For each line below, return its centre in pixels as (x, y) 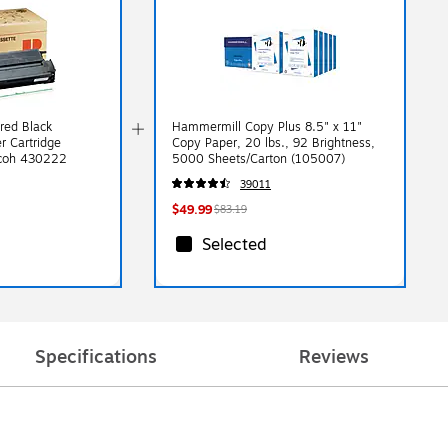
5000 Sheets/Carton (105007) (259, 158)
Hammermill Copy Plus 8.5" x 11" (267, 126)
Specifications (96, 356)
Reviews (334, 356)
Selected (235, 244)
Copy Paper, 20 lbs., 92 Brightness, (274, 142)
